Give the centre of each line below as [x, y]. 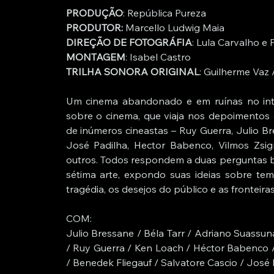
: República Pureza [164, 13]
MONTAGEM [95, 57]
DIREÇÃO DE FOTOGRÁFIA [129, 43]
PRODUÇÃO [94, 13]
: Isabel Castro [158, 57]
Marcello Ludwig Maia [175, 28]
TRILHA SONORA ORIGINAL [132, 72]
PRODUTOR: [95, 28]
